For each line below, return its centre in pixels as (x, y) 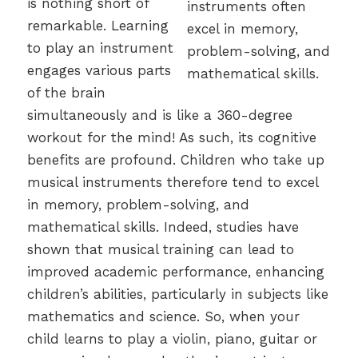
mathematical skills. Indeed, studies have (163, 227)
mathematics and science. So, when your (163, 316)
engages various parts (99, 70)
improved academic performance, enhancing (175, 271)
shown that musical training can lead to (160, 249)
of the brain (66, 92)
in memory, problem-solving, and (138, 204)
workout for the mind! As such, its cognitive (171, 137)
